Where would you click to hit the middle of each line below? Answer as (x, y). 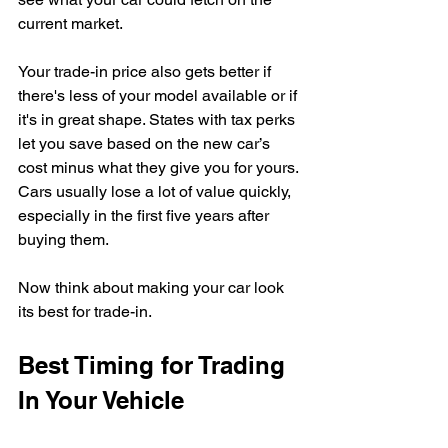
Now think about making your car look (153, 287)
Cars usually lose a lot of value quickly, (156, 191)
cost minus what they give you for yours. (160, 167)
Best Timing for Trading (155, 364)
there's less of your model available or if (159, 95)
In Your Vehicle (101, 399)
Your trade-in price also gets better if (146, 71)
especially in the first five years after (145, 215)
